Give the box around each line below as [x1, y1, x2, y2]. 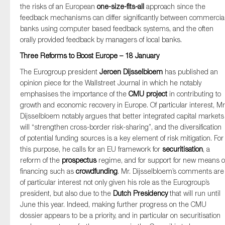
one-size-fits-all [97, 2, 144, 11]
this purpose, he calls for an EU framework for [20, 145, 162, 153]
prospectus [62, 156, 96, 164]
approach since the [144, 2, 205, 11]
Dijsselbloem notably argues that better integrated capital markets [20, 111, 224, 120]
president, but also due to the [20, 189, 113, 197]
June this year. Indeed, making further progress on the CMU [20, 200, 206, 208]
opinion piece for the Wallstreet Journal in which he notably [20, 78, 201, 87]
